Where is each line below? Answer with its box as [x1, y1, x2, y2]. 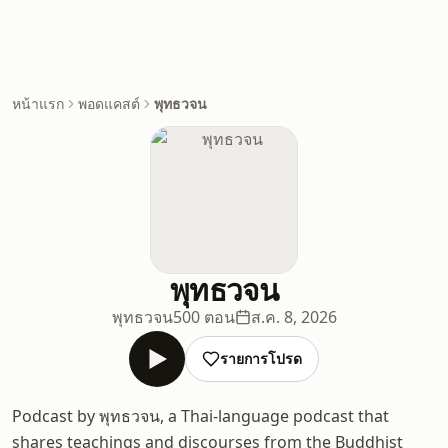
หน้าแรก [12, 94, 64, 113]
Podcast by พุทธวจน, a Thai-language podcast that [12, 405, 389, 427]
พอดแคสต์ [78, 94, 140, 113]
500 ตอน [172, 306, 235, 328]
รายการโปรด [220, 349, 302, 368]
